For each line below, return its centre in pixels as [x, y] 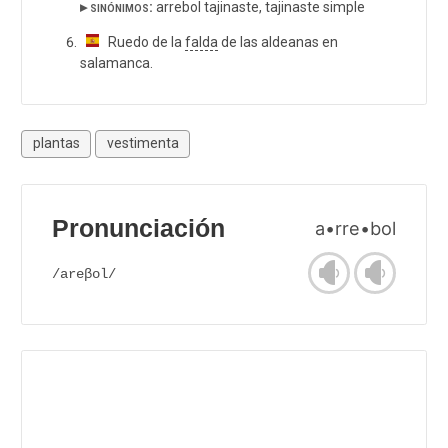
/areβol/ [84, 273]
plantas [56, 143]
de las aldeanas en [278, 41]
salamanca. [116, 62]
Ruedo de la [142, 41]
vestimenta [142, 143]
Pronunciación [138, 228]
